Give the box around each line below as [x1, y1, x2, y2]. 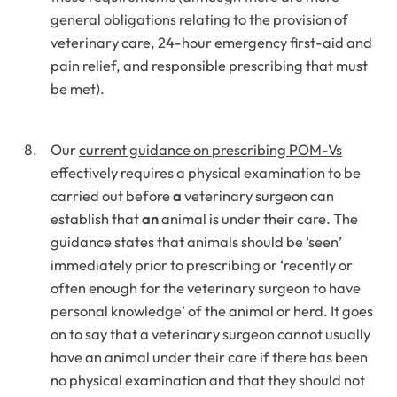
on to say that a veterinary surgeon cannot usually [51, 324, 371, 343]
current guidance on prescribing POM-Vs [79, 140, 343, 159]
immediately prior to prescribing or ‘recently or [51, 255, 354, 274]
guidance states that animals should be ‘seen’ [51, 232, 343, 251]
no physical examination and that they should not [51, 370, 366, 389]
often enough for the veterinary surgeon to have [51, 278, 362, 297]
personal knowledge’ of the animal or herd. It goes [51, 301, 374, 320]
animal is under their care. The [159, 209, 359, 228]
